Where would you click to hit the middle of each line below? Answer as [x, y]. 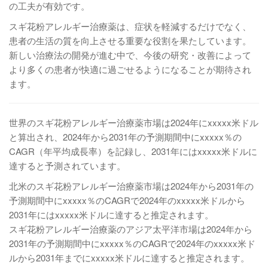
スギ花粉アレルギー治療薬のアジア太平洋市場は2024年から [131, 229]
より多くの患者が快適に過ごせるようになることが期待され [130, 69]
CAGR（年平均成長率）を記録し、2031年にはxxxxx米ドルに [133, 151]
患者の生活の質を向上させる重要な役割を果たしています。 [130, 40]
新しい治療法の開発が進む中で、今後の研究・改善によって [130, 55]
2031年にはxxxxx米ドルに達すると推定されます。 [111, 214]
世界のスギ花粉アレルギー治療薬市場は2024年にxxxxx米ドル [134, 122]
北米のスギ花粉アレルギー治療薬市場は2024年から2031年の [131, 186]
